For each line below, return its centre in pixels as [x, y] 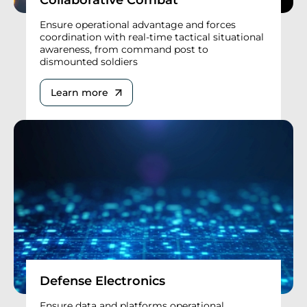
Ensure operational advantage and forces [138, 24]
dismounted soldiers [89, 61]
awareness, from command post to [124, 49]
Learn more [79, 92]
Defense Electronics [102, 281]
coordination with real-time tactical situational [152, 37]
